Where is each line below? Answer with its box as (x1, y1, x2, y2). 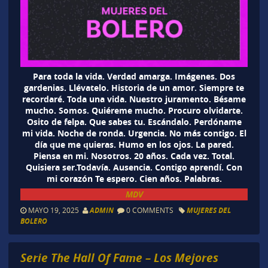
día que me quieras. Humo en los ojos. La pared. (34, 139, 234, 151)
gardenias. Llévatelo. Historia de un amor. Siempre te (24, 82, 244, 94)
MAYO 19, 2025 (26, 205, 83, 215)
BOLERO (20, 215, 47, 226)
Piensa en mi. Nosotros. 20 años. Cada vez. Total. (33, 150, 234, 162)
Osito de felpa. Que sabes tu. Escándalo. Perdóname (26, 116, 242, 128)
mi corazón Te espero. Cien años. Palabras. (46, 173, 222, 185)
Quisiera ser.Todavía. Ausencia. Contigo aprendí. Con (26, 162, 242, 173)
